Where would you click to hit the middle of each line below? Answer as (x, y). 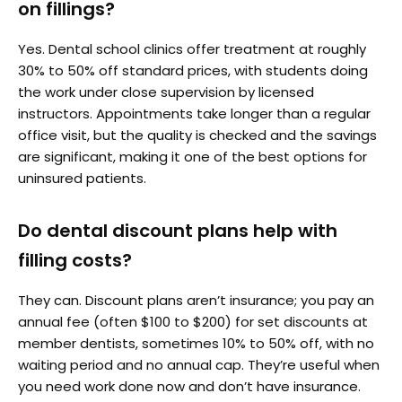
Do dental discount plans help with (178, 230)
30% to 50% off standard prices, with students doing (193, 70)
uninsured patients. (82, 178)
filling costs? (75, 260)
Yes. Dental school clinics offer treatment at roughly (192, 48)
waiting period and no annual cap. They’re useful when (199, 364)
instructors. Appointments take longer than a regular (194, 113)
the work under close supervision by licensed (166, 92)
